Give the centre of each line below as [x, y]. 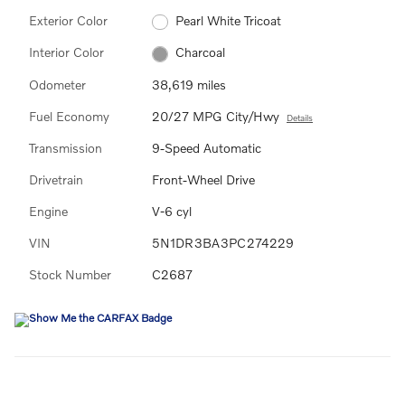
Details [300, 117]
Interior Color [66, 52]
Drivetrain [56, 179]
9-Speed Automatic [207, 147]
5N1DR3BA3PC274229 [223, 242]
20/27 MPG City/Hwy [216, 116]
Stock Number [70, 274]
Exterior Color [68, 20]
